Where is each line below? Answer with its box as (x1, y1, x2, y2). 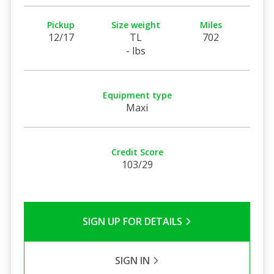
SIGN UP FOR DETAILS (82, 214, 185, 228)
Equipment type (102, 89, 172, 101)
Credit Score (111, 146, 163, 158)
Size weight (111, 18, 161, 31)
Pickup (47, 18, 75, 31)
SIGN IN (114, 253, 152, 267)
